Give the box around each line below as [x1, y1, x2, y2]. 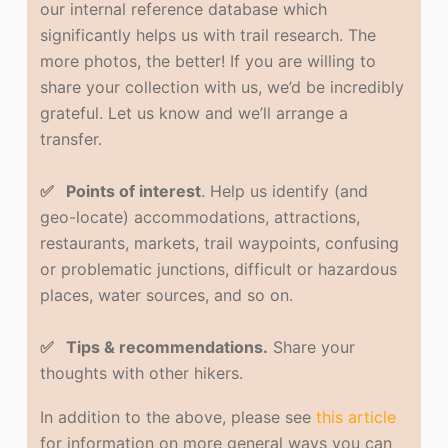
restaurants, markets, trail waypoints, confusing [40, 233, 400, 254]
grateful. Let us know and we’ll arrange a [40, 103, 349, 124]
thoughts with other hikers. [40, 363, 244, 384]
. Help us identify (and [201, 181, 369, 202]
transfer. [40, 129, 103, 150]
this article [316, 407, 397, 428]
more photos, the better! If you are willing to [40, 51, 377, 72]
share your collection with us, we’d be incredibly [40, 77, 405, 98]
